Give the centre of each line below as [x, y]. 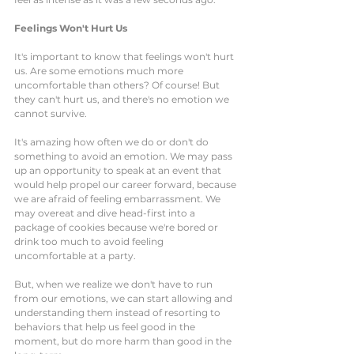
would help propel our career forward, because [126, 185]
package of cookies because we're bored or [117, 228]
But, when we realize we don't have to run [115, 284]
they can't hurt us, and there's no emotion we [123, 100]
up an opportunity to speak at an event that [119, 171]
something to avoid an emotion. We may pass [124, 156]
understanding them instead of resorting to [119, 313]
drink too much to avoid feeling [90, 242]
